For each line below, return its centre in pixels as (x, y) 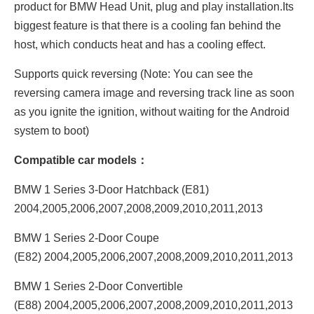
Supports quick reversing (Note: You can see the (134, 74)
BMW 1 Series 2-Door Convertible (98, 286)
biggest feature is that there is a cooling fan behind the (148, 26)
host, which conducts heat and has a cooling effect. (140, 45)
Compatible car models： (81, 160)
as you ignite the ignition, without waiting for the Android (152, 112)
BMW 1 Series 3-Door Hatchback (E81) (111, 190)
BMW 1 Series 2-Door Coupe (87, 238)
